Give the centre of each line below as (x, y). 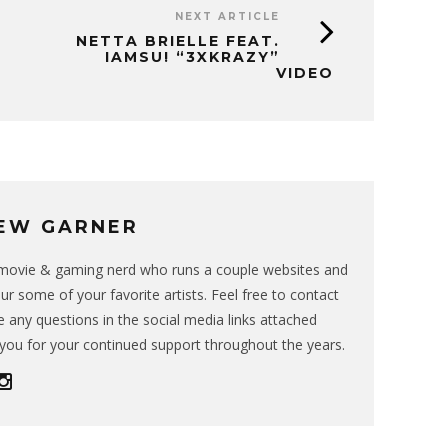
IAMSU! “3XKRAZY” (192, 57)
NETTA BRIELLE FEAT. (178, 41)
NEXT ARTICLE (227, 17)
